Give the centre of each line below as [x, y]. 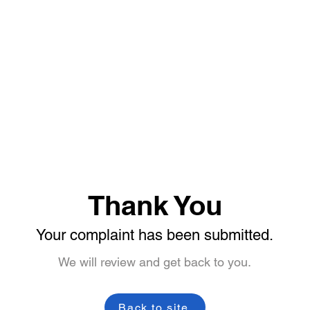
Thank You [155, 205]
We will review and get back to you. [155, 262]
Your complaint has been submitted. [155, 235]
